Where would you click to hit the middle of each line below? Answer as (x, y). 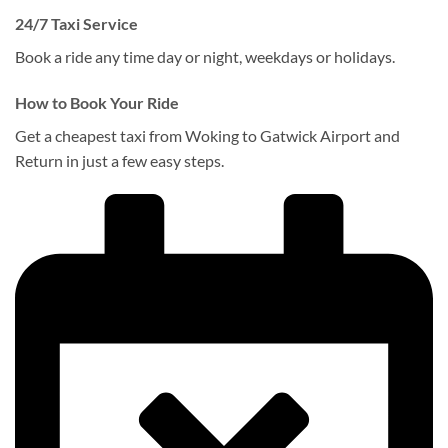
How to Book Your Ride (97, 103)
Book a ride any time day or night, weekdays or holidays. (205, 57)
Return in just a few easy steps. (119, 161)
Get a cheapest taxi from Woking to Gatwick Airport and (207, 136)
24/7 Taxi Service (76, 24)
